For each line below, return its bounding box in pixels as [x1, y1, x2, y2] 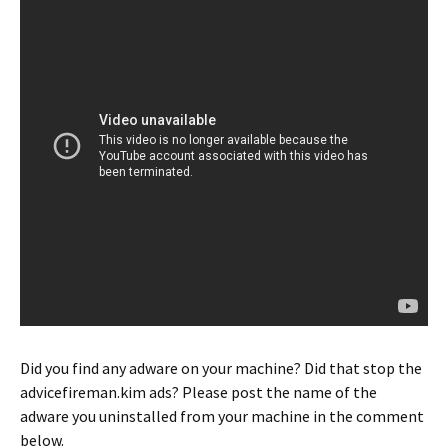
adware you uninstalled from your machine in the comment [20, 406, 424, 427]
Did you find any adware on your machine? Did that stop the [20, 358, 422, 379]
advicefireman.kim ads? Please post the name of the [20, 382, 377, 403]
